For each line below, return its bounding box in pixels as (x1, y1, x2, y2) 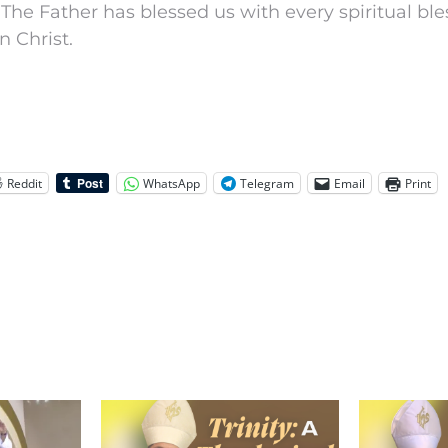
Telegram (240, 174, 294, 192)
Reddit (7, 174, 42, 192)
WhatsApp (143, 174, 200, 192)
